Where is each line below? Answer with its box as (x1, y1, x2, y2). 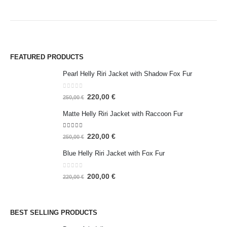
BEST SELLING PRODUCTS (10, 209, 97, 217)
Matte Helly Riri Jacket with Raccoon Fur (63, 109, 183, 118)
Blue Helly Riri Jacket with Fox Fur (63, 149, 165, 158)
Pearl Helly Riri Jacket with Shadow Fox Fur (63, 70, 192, 78)
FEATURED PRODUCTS (10, 53, 84, 61)
